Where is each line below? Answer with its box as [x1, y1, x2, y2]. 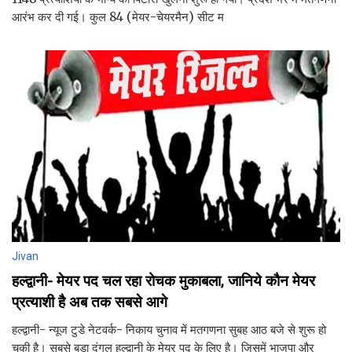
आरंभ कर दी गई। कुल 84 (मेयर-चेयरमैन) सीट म [12, 9, 224, 24]
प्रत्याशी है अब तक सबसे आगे [12, 292, 167, 311]
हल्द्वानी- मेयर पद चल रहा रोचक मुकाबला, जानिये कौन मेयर [12, 271, 315, 290]
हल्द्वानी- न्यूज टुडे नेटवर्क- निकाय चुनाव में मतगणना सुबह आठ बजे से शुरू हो [12, 321, 326, 337]
